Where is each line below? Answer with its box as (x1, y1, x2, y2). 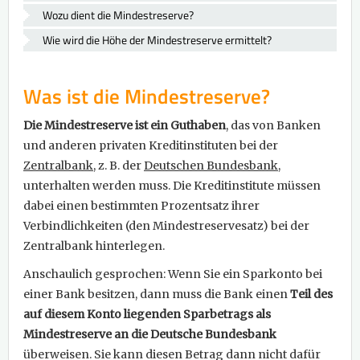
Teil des (290, 287, 333, 302)
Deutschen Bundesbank (144, 158, 278, 174)
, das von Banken (226, 118, 321, 133)
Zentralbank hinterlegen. (23, 239, 165, 254)
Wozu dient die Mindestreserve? (43, 6, 194, 24)
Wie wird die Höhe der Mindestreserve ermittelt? (43, 31, 272, 49)
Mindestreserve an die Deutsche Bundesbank (23, 327, 276, 342)
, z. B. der (93, 158, 144, 174)
